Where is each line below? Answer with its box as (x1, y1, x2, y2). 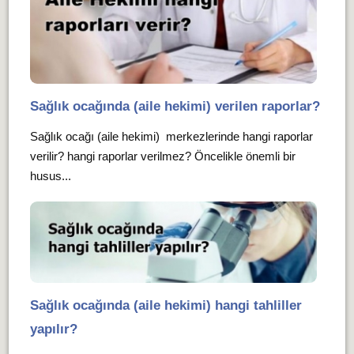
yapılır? (29, 321, 77, 337)
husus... (29, 168, 71, 183)
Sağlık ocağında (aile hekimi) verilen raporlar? (29, 98, 320, 114)
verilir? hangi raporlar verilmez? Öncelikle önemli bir (29, 149, 296, 163)
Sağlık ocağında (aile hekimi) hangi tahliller (29, 297, 302, 313)
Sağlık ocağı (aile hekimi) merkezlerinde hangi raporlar (29, 129, 313, 143)
